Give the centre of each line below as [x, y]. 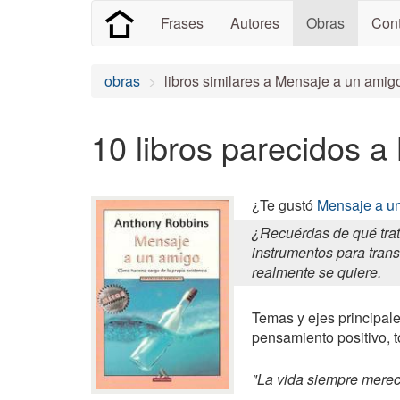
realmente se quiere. [317, 272]
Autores [255, 23]
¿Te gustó [284, 205]
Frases [182, 23]
